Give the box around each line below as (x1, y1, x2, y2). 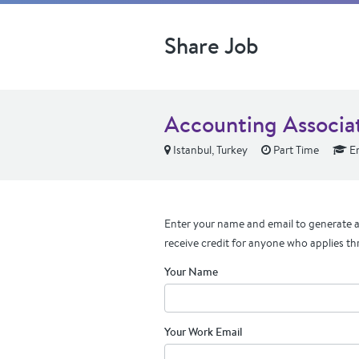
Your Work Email (164, 325, 242, 339)
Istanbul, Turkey (171, 143, 248, 157)
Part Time (271, 143, 319, 157)
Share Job (164, 30, 259, 61)
